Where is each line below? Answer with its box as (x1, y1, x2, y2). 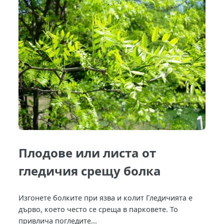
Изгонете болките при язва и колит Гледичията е (18, 192, 193, 202)
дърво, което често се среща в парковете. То (18, 204, 178, 214)
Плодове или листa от (18, 144, 156, 161)
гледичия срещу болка (18, 162, 161, 179)
